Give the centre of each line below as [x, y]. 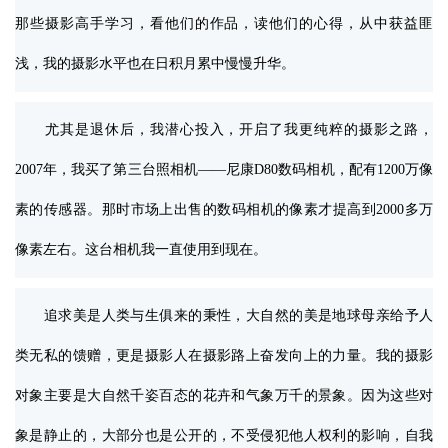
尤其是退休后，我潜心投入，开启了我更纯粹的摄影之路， [224, 130]
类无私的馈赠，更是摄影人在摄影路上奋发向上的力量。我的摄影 [224, 356]
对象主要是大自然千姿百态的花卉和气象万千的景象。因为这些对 [224, 396]
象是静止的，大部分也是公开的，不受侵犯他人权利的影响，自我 [224, 436]
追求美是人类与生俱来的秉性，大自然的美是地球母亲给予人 [224, 316]
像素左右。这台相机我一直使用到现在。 [141, 250]
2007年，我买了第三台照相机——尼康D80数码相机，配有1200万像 [224, 170]
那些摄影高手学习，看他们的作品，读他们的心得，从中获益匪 [224, 24]
